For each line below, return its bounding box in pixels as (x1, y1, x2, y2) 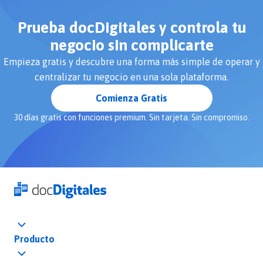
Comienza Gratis (96, 93, 167, 104)
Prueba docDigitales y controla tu (17, 19, 246, 37)
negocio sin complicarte (49, 36, 214, 55)
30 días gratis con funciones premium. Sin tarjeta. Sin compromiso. (14, 113, 249, 123)
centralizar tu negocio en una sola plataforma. (35, 72, 228, 83)
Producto (14, 234, 55, 245)
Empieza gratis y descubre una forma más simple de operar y (3, 56, 260, 68)
